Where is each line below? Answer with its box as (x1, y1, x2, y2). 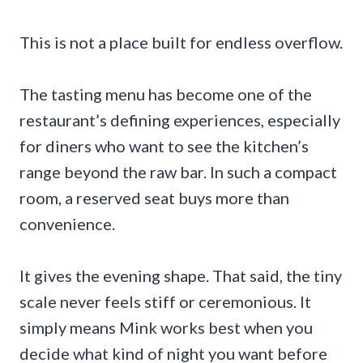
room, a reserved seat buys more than (19, 187, 289, 207)
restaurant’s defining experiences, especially (19, 109, 340, 130)
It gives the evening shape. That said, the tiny (19, 265, 342, 285)
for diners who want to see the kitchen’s (19, 135, 309, 156)
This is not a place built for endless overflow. (19, 32, 343, 52)
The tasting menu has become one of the (19, 83, 312, 104)
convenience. (19, 213, 115, 233)
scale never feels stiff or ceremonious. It (19, 291, 311, 311)
